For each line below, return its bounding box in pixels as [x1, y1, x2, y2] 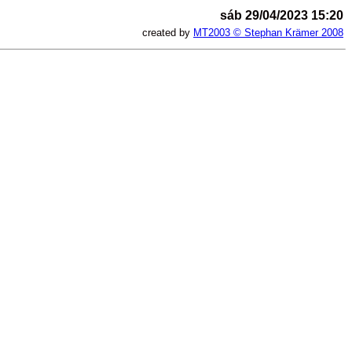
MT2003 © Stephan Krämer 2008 [193, 27, 343, 38]
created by [142, 27, 193, 38]
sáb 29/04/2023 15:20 [220, 9, 343, 22]
